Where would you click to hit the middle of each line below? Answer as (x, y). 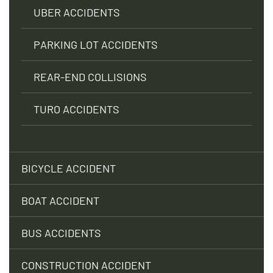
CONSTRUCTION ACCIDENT (86, 265)
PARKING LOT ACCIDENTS (96, 44)
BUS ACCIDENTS (61, 232)
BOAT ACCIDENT (60, 200)
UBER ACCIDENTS (77, 12)
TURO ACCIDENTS (76, 109)
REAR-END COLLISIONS (90, 76)
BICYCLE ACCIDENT (69, 168)
